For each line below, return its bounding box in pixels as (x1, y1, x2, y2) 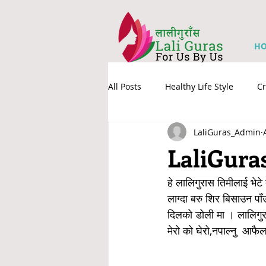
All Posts (108, 80, 141, 92)
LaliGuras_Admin (194, 126, 261, 138)
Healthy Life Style (165, 80, 233, 92)
